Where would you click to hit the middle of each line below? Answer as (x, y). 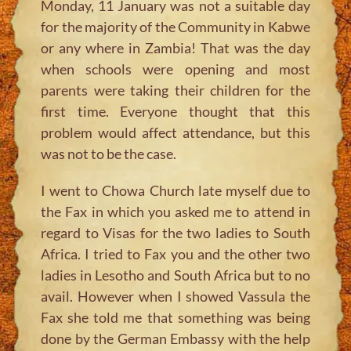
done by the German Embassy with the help (175, 338)
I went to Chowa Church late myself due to (175, 190)
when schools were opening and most (175, 69)
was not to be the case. (109, 153)
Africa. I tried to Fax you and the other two (175, 253)
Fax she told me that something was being (175, 317)
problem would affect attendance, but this (175, 132)
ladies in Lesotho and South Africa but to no (175, 275)
